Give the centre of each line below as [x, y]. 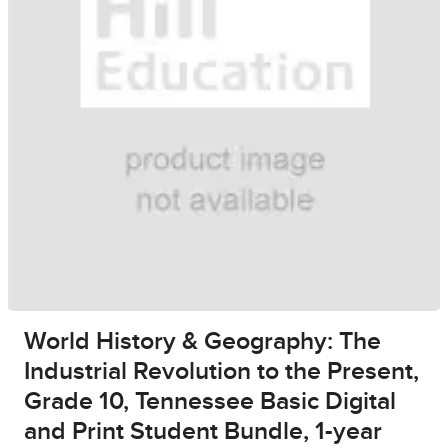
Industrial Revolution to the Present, [221, 372]
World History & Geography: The [202, 342]
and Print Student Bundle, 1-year [203, 432]
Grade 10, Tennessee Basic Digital [210, 402]
